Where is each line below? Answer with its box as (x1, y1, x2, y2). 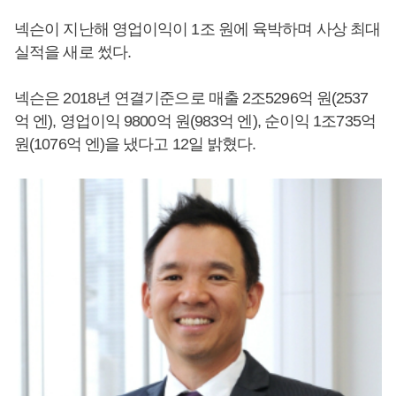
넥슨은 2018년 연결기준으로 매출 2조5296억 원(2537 (14, 89, 369, 107)
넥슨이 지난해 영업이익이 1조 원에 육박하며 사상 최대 (14, 20, 381, 38)
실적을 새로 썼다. (14, 43, 135, 61)
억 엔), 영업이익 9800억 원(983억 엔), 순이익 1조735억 (14, 112, 376, 130)
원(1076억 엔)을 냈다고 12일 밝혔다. (14, 135, 256, 153)
